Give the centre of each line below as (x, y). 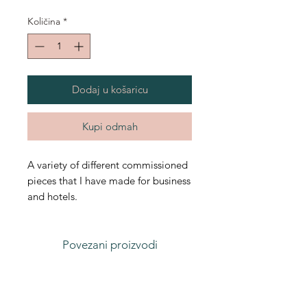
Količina (44, 22)
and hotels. (52, 197)
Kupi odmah (110, 127)
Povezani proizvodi (110, 245)
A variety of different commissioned (108, 165)
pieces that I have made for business (109, 181)
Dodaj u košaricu (110, 90)
